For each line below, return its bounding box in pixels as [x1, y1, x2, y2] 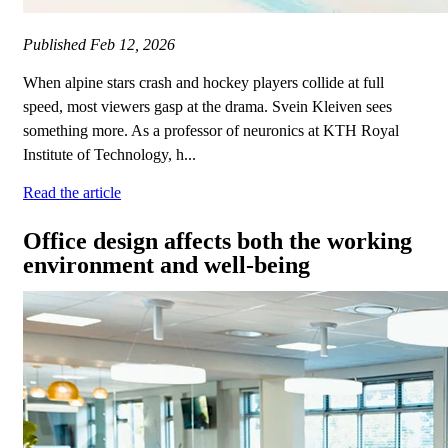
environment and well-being [23, 252, 310, 279]
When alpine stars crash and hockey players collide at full [23, 74, 384, 92]
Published [23, 36, 90, 54]
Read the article [23, 184, 121, 202]
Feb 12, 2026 [90, 36, 175, 54]
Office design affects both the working [23, 228, 412, 255]
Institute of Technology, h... [23, 146, 196, 164]
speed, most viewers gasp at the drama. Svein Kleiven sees [23, 98, 392, 116]
